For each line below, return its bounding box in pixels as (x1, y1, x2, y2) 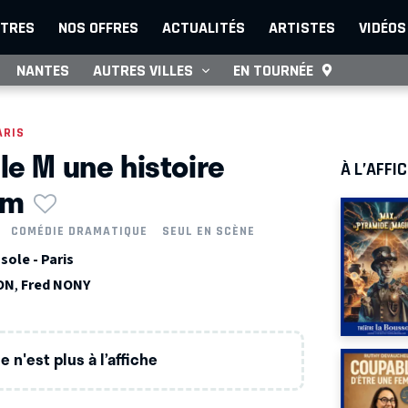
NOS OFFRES (58, 18, 138, 36)
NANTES (16, 61, 69, 79)
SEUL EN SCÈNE (162, 224, 256, 239)
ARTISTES (269, 18, 335, 36)
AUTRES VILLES (93, 61, 193, 79)
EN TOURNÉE (233, 61, 313, 79)
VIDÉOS (359, 18, 406, 36)
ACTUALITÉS (162, 18, 245, 36)
